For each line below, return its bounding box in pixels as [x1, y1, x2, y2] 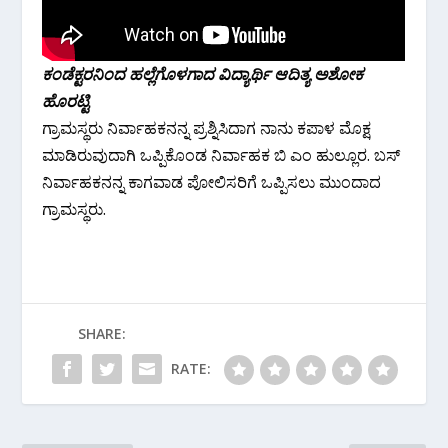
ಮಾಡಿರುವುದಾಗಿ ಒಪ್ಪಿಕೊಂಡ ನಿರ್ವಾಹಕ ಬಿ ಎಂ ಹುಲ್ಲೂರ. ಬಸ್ [42, 144, 401, 167]
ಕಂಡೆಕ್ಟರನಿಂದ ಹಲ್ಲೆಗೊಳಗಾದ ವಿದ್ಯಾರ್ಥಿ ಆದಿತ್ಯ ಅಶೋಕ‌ [42, 63, 364, 86]
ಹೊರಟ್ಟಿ [42, 90, 90, 113]
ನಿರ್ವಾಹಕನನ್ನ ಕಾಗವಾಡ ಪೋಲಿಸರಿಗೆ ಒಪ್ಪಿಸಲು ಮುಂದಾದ [42, 171, 382, 194]
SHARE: [78, 324, 126, 344]
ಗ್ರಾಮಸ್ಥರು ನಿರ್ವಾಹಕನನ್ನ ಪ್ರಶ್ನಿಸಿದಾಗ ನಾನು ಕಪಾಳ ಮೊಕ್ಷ [42, 117, 372, 140]
